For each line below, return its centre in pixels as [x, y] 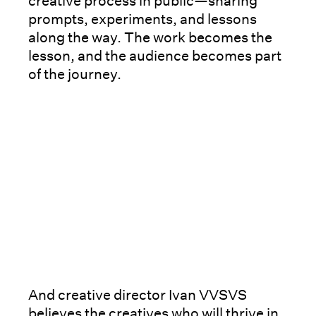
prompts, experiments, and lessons [142, 19]
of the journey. [75, 74]
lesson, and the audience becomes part [155, 56]
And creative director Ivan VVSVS [138, 295]
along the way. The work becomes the [150, 38]
